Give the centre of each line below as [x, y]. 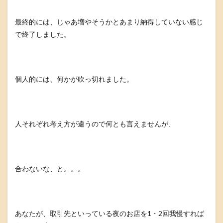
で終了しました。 [43, 34]
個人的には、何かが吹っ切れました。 [74, 79]
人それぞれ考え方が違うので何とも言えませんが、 [95, 124]
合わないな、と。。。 [50, 168]
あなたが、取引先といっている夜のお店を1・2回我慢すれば [110, 213]
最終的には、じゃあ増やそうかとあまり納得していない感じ [109, 22]
